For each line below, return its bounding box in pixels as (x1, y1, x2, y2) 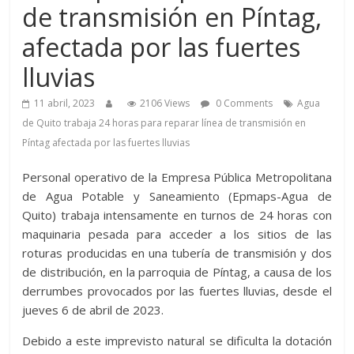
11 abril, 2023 (34, 96, 96, 111)
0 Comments (213, 96, 273, 111)
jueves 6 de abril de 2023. (22, 302, 164, 318)
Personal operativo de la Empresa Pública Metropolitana (22, 169, 332, 186)
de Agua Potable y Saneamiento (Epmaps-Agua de (22, 188, 332, 205)
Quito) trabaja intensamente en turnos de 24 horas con (22, 207, 332, 224)
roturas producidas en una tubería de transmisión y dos (22, 245, 332, 262)
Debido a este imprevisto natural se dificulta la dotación (22, 333, 332, 349)
